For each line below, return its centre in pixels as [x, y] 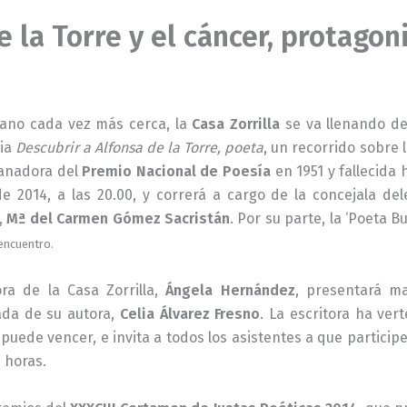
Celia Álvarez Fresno [190, 314]
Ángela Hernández [230, 291]
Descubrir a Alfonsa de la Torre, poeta [140, 147]
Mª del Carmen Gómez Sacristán [118, 218]
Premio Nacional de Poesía [177, 171]
